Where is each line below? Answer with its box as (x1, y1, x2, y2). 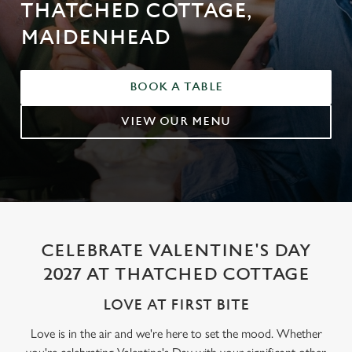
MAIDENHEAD (20, 26, 170, 49)
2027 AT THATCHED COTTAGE (42, 265, 310, 284)
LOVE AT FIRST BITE (102, 297, 250, 313)
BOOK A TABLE (129, 80, 223, 93)
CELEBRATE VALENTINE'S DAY (41, 241, 311, 261)
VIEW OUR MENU (121, 115, 231, 128)
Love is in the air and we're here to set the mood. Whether (30, 326, 322, 341)
